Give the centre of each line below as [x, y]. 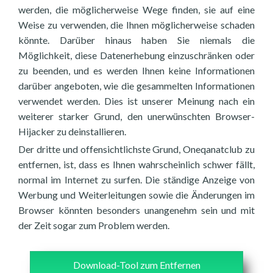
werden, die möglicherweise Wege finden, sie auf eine [136, 9]
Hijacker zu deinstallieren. [72, 131]
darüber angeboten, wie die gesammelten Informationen [136, 86]
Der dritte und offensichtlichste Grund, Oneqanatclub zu [136, 149]
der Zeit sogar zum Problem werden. [94, 225]
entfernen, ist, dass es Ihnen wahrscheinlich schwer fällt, [136, 164]
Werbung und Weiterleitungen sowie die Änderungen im [136, 195]
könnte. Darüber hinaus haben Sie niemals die [136, 40]
